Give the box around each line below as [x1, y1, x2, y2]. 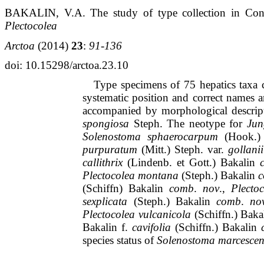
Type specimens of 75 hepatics [94, 78, 240, 91]
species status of [82, 234, 157, 247]
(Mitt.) [137, 143, 175, 156]
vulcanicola [138, 208, 191, 221]
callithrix [82, 156, 123, 169]
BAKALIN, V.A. [5, 6, 91, 19]
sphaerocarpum [147, 130, 219, 143]
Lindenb [131, 156, 170, 169]
